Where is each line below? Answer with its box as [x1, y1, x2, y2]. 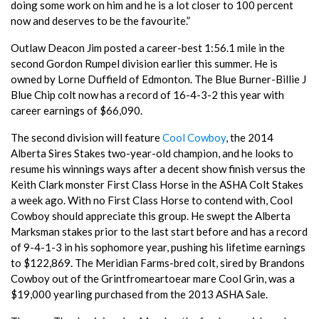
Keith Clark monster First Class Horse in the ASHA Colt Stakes [11, 177, 303, 191]
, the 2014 [226, 130, 273, 144]
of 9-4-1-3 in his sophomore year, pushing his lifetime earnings [11, 240, 305, 253]
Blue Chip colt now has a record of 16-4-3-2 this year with [11, 88, 284, 101]
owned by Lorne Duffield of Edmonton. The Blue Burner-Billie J [11, 72, 306, 85]
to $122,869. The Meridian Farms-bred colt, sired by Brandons [11, 256, 305, 269]
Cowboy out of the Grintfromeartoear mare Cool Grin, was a [11, 271, 295, 285]
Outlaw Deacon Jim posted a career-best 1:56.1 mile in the [11, 41, 285, 54]
